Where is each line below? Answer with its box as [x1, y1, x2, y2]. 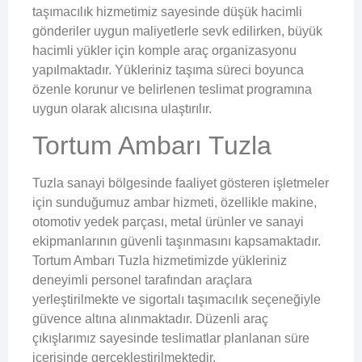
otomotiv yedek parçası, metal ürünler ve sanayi [32, 215, 304, 229]
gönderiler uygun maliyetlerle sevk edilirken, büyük [32, 23, 322, 38]
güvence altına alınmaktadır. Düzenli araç [32, 312, 268, 326]
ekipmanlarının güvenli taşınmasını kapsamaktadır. [32, 234, 321, 249]
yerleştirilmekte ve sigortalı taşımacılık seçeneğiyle [32, 293, 321, 307]
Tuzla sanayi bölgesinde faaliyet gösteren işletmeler [32, 176, 329, 191]
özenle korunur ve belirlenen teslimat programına [32, 82, 312, 96]
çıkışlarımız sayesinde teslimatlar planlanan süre [32, 331, 309, 346]
